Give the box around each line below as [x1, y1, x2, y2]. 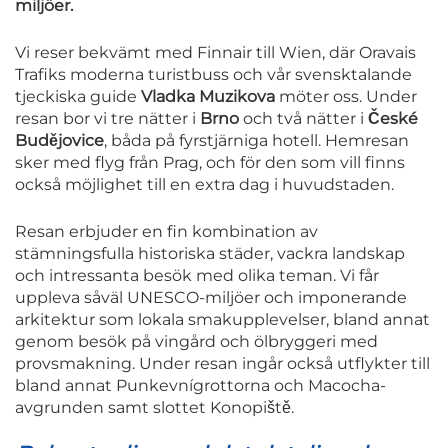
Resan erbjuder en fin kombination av [15, 222, 318, 242]
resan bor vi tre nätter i [15, 109, 200, 129]
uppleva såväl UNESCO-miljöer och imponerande [15, 288, 407, 308]
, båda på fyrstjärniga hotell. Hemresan [104, 131, 409, 151]
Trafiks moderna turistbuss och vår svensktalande [15, 65, 412, 85]
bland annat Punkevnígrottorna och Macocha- [15, 376, 386, 396]
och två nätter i [239, 109, 368, 129]
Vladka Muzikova [141, 87, 275, 107]
